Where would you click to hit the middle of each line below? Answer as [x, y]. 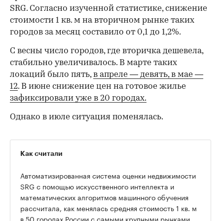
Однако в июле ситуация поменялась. [87, 117]
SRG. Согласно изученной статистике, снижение [109, 9]
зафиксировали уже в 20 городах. [78, 99]
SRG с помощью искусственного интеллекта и [97, 186]
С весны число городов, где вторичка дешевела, [107, 51]
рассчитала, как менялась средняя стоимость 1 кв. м [109, 208]
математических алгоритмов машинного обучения [104, 197]
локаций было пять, [52, 75]
